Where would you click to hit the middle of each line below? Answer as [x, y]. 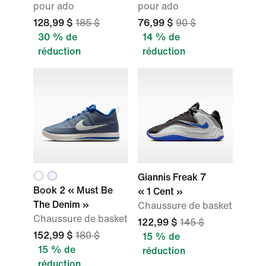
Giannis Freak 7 [172, 177]
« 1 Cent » [160, 191]
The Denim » [61, 205]
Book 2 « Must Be [73, 190]
